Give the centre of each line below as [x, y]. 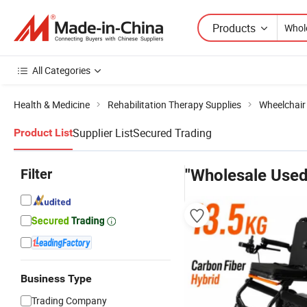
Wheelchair [282, 105]
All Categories [61, 70]
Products [234, 28]
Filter [36, 174]
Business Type [56, 279]
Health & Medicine [52, 105]
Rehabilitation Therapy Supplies [174, 105]
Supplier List [103, 133]
